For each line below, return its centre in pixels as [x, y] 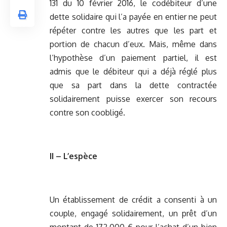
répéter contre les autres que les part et [133, 31]
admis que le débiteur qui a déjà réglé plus [133, 72]
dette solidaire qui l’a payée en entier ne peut [133, 17]
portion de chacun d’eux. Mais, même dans [133, 44]
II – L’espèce [73, 156]
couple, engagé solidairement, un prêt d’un [133, 214]
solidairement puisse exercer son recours [133, 99]
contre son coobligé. [87, 113]
